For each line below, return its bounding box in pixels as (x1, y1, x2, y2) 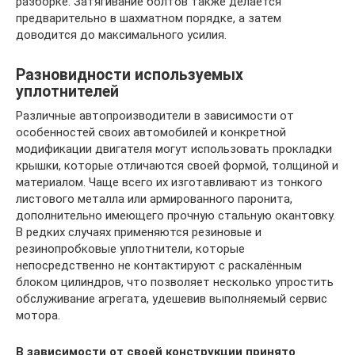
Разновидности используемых (16, 66, 243, 85)
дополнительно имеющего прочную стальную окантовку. (16, 208, 335, 223)
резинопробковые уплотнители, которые (16, 242, 245, 256)
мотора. (16, 308, 60, 323)
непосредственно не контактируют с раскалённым (16, 258, 302, 273)
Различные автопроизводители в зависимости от (16, 109, 294, 123)
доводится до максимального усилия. (16, 28, 227, 42)
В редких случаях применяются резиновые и (16, 225, 261, 239)
